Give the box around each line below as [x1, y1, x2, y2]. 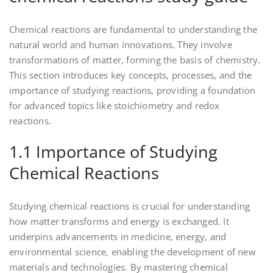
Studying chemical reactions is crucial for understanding [9, 200, 250, 213]
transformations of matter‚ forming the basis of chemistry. [9, 54, 261, 66]
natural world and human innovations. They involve [9, 38, 232, 51]
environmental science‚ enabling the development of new [9, 246, 256, 258]
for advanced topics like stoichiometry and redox [9, 99, 220, 112]
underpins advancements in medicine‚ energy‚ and [9, 230, 227, 243]
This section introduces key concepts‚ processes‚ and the [9, 69, 252, 82]
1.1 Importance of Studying [9, 140, 218, 163]
